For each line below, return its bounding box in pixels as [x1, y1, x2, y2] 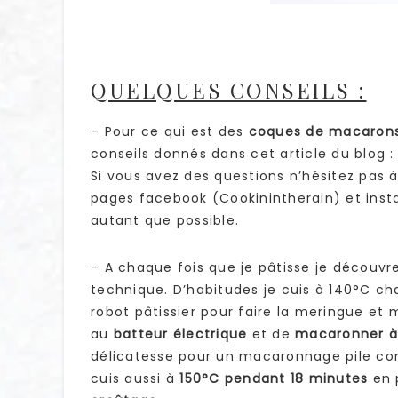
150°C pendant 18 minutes [179, 370, 369, 388]
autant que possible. [91, 211, 239, 230]
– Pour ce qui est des [91, 123, 249, 141]
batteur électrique [113, 325, 248, 344]
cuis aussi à [91, 370, 180, 388]
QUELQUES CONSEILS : [91, 76, 367, 105]
